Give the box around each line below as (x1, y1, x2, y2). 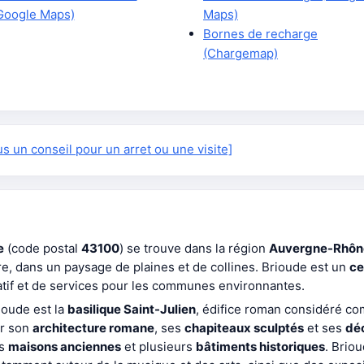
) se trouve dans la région (119, 240, 269, 256)
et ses (304, 320, 345, 336)
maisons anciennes (8, 339, 121, 354)
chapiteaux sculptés (184, 320, 304, 336)
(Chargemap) (203, 45, 278, 61)
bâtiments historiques (196, 339, 325, 354)
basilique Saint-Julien (67, 301, 196, 317)
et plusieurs (121, 339, 196, 354)
